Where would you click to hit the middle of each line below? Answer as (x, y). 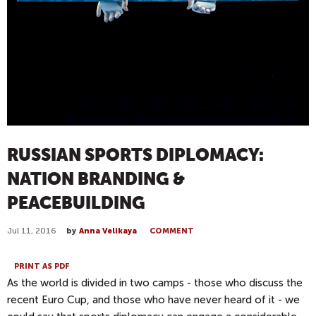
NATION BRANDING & (96, 179)
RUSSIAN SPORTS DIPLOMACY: (135, 155)
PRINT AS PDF (42, 267)
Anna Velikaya (108, 231)
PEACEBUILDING (76, 203)
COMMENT (172, 231)
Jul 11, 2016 (32, 230)
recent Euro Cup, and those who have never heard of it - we (153, 300)
